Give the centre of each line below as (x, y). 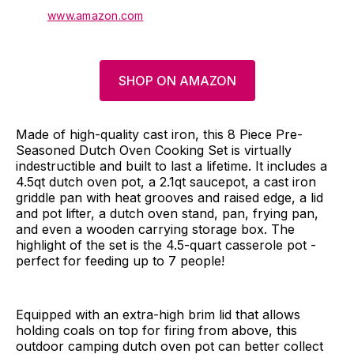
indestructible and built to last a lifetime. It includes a (171, 166)
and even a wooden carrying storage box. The (155, 229)
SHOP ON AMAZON (177, 80)
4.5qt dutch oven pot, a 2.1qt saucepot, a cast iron (166, 181)
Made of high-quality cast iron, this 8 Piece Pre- (159, 134)
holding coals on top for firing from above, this (156, 330)
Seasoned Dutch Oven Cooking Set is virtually (154, 150)
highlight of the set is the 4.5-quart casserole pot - (166, 245)
